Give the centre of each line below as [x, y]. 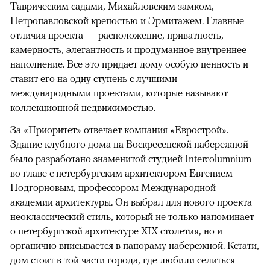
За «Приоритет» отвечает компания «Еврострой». [119, 130]
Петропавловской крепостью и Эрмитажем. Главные [127, 21]
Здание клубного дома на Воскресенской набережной [129, 144]
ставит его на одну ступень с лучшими [94, 79]
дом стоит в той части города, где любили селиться [123, 260]
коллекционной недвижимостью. [83, 108]
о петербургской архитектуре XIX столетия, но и [116, 231]
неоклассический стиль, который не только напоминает [132, 217]
